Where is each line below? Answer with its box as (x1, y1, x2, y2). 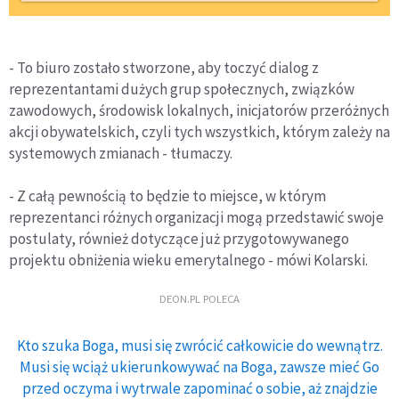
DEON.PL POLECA (159, 291, 240, 306)
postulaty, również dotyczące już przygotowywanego (9, 229, 349, 249)
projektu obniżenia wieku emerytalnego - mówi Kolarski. (9, 250, 368, 271)
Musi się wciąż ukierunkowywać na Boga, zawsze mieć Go (20, 357, 379, 378)
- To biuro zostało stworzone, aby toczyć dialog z (9, 58, 319, 78)
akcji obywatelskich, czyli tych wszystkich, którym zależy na (9, 122, 390, 142)
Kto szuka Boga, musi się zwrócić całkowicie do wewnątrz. (16, 336, 383, 356)
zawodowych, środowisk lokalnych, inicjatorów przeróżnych (9, 101, 389, 121)
